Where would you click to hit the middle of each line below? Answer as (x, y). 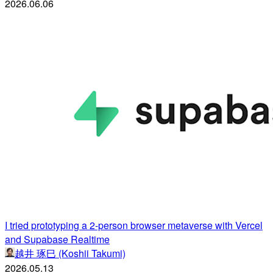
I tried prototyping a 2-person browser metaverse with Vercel (134, 225)
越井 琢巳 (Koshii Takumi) (70, 253)
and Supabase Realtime (57, 239)
